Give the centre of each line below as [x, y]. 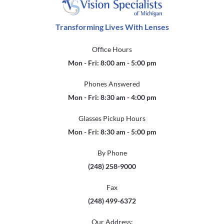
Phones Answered [112, 84]
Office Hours [112, 49]
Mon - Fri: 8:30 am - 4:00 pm [112, 97]
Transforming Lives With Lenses [112, 27]
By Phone [112, 153]
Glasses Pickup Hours [112, 118]
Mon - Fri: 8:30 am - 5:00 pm [112, 132]
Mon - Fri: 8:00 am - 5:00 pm [112, 63]
